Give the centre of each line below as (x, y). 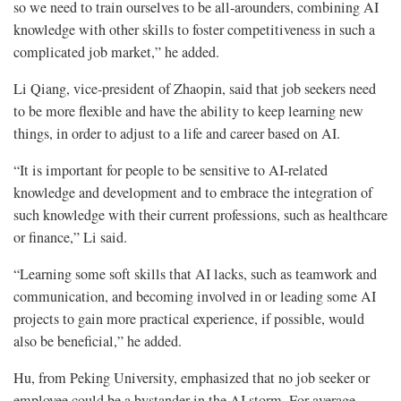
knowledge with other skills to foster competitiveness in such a (194, 29)
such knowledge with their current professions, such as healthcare (200, 214)
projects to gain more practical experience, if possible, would (189, 318)
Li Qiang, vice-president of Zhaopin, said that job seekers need (195, 88)
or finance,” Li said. (70, 237)
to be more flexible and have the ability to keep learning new (188, 111)
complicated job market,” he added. (116, 51)
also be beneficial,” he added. (98, 341)
